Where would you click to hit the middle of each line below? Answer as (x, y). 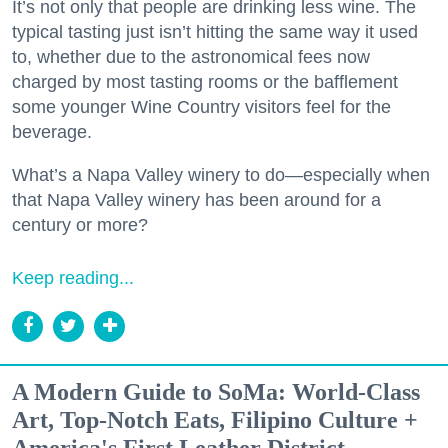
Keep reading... (73, 277)
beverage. (52, 131)
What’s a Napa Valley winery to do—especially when (221, 174)
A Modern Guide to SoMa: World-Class (216, 391)
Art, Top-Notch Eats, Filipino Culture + (215, 419)
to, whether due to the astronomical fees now (191, 56)
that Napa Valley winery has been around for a (196, 199)
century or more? (80, 224)
